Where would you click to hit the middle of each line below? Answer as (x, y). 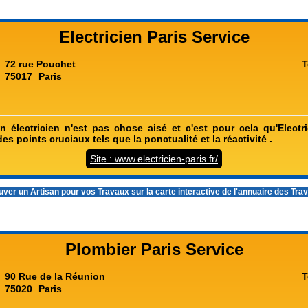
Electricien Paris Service (154, 37)
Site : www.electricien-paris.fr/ (154, 159)
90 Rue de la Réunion (55, 276)
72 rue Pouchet (40, 64)
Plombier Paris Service (154, 249)
